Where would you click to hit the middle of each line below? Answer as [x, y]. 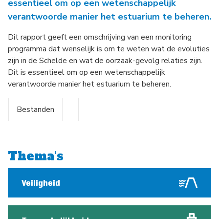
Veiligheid [41, 183]
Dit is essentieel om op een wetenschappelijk [87, 72]
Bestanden [35, 109]
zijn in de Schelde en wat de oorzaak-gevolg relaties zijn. [105, 61]
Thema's [36, 156]
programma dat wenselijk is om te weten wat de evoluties [109, 49]
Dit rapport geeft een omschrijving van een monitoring [100, 37]
